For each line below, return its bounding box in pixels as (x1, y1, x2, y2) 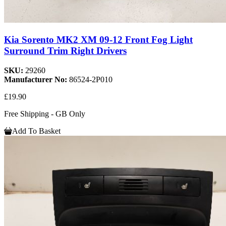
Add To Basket (12, 126, 61, 135)
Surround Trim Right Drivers (4, 45, 127, 56)
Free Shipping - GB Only (4, 109, 85, 118)
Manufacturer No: (4, 75, 69, 84)
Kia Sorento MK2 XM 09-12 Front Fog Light (4, 34, 193, 45)
